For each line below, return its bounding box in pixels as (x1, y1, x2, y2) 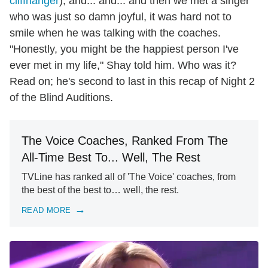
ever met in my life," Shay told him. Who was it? (10, 59, 236, 72)
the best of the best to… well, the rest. (22, 185, 179, 196)
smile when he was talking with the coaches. (10, 27, 221, 39)
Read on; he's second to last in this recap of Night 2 (10, 75, 255, 88)
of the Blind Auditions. (10, 92, 116, 104)
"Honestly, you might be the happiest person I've (10, 43, 239, 56)
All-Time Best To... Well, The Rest (22, 151, 200, 165)
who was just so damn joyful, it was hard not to (10, 11, 232, 23)
